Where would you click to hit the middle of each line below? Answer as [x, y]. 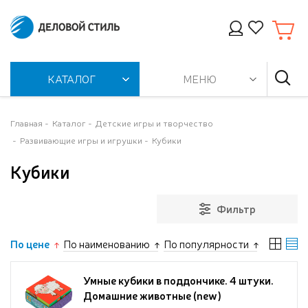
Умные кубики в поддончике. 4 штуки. [178, 280]
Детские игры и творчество [154, 123]
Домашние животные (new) [152, 295]
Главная [26, 123]
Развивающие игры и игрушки [81, 140]
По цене [30, 243]
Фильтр [236, 208]
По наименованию [107, 243]
